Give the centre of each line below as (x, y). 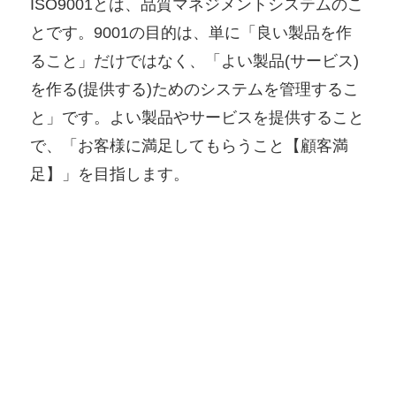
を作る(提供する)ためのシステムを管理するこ (195, 89)
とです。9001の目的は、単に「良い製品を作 (191, 32)
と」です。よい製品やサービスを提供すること (198, 117)
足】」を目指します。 (110, 174)
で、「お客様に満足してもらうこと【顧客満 (190, 145)
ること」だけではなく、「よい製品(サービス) (195, 61)
